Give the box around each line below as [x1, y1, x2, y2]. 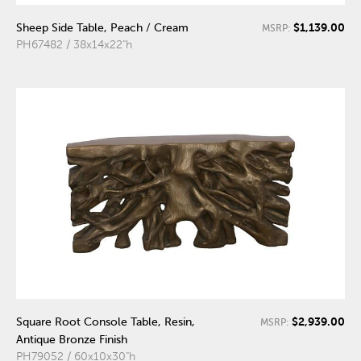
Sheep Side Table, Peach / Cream [16, 21, 189, 34]
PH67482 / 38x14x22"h [16, 38, 132, 51]
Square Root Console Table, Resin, [16, 315, 195, 328]
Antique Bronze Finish [16, 333, 127, 346]
